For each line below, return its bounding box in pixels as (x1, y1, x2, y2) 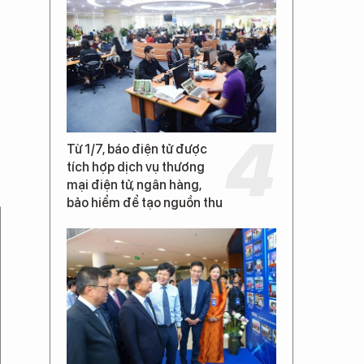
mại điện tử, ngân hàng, (67, 177, 201, 193)
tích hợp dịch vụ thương (67, 159, 205, 175)
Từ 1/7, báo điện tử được (67, 141, 207, 157)
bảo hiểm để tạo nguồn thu (67, 195, 223, 210)
